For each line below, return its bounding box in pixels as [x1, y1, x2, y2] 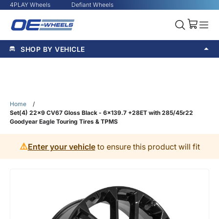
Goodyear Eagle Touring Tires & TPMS [10, 118, 118, 125]
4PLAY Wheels [10, 1, 50, 8]
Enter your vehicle [27, 141, 95, 152]
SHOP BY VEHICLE [21, 44, 85, 53]
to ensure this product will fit [95, 141, 200, 152]
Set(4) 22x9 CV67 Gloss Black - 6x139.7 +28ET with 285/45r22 [10, 109, 193, 116]
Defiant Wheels [71, 1, 113, 8]
